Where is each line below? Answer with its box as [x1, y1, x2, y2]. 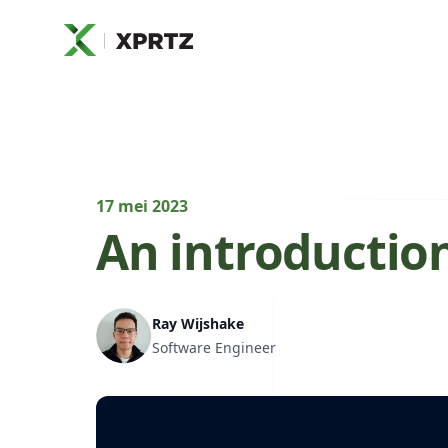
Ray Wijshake [152, 314, 244, 333]
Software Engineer [152, 338, 276, 357]
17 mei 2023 [96, 195, 188, 217]
